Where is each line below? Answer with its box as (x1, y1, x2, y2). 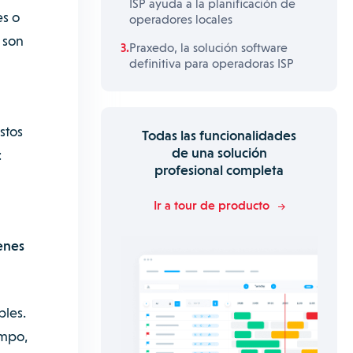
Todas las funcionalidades (142, 127, 296, 143)
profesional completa (154, 162, 284, 178)
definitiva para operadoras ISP (129, 56, 297, 71)
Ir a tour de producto (153, 198, 269, 213)
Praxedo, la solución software (129, 40, 288, 55)
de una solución (171, 144, 267, 161)
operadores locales (129, 12, 232, 27)
